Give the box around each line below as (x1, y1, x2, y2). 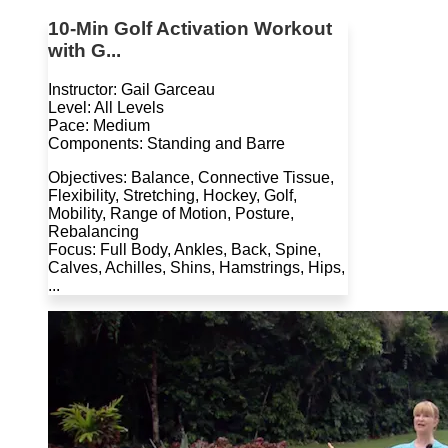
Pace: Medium (48, 117, 150, 135)
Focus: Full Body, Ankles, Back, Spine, (48, 241, 321, 259)
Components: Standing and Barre (48, 135, 285, 153)
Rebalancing (48, 223, 139, 241)
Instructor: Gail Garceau (48, 81, 215, 99)
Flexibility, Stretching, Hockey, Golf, (48, 187, 297, 205)
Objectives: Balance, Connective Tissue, (48, 169, 334, 187)
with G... (48, 40, 121, 62)
